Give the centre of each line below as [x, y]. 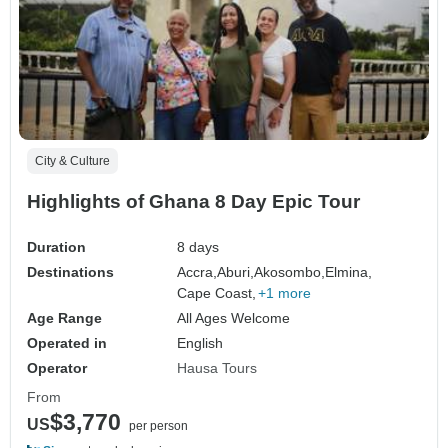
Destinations [70, 272]
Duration [56, 247]
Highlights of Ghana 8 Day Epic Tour [193, 202]
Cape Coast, [217, 293]
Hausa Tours [217, 368]
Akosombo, [290, 272]
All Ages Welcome [234, 318]
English [200, 343]
